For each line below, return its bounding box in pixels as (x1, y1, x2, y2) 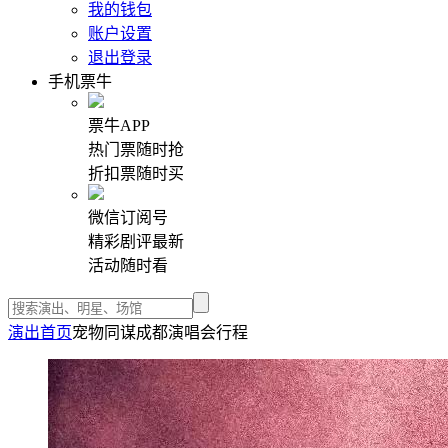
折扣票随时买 (88, 165, 184, 182)
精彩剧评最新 (88, 233, 184, 250)
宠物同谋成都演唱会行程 (72, 324, 248, 341)
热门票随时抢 (88, 141, 184, 158)
